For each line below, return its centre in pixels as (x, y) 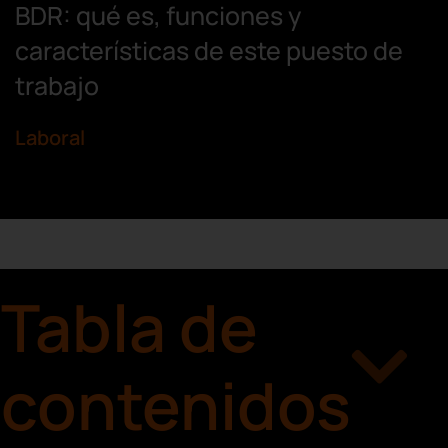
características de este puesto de (209, 51)
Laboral (50, 138)
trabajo (57, 86)
